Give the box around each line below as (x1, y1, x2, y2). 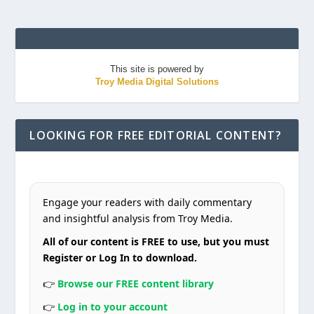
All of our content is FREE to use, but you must (43, 234, 270, 248)
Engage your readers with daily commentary (43, 195, 252, 209)
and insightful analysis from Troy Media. (43, 211, 233, 225)
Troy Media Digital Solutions (95, 76, 219, 87)
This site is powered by (110, 63, 204, 74)
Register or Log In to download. (43, 250, 198, 264)
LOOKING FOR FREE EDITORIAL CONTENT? (29, 127, 282, 143)
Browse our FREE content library (57, 276, 214, 290)
